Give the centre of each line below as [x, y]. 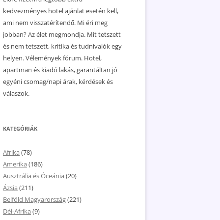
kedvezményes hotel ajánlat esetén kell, [61, 11]
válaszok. [16, 93]
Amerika [15, 164]
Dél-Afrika [17, 211]
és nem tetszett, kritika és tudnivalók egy [62, 46]
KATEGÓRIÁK [20, 128]
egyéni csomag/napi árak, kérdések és [58, 82]
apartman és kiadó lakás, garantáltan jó [60, 70]
